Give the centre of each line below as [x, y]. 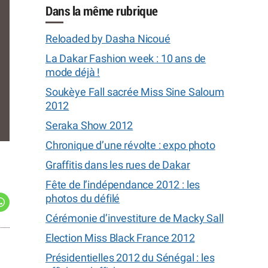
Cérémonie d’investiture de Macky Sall [135, 218]
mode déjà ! [73, 72]
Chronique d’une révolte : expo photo [130, 145]
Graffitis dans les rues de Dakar [118, 165]
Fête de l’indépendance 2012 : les [123, 185]
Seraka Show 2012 [89, 125]
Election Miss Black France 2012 [120, 238]
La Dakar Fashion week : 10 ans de [126, 58]
